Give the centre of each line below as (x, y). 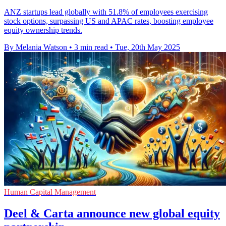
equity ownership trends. (43, 30)
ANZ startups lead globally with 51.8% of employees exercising (106, 12)
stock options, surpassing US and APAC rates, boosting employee (109, 21)
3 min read (91, 47)
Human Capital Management (50, 192)
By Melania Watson (36, 47)
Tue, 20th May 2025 (148, 47)
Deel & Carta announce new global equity (112, 213)
